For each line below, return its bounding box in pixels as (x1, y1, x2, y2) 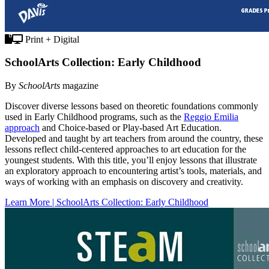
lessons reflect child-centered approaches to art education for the (5, 144, 246, 155)
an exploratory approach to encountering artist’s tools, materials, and (5, 166, 262, 177)
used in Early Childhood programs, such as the (5, 112, 184, 122)
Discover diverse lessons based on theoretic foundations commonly (5, 101, 258, 112)
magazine (60, 80, 98, 91)
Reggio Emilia (184, 112, 238, 122)
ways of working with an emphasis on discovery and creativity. (5, 177, 243, 187)
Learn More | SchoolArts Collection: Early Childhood (5, 197, 208, 208)
